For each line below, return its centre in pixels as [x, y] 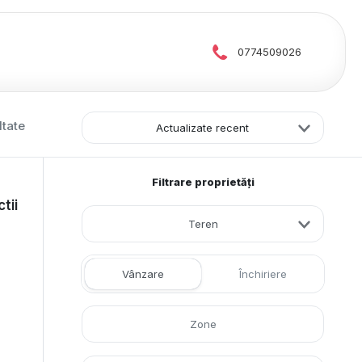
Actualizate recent [202, 128]
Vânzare [143, 274]
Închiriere [263, 274]
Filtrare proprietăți [203, 182]
